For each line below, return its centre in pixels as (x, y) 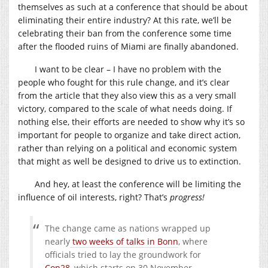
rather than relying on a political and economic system (127, 148)
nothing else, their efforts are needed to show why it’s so (131, 121)
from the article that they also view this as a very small (127, 95)
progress (186, 197)
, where (193, 241)
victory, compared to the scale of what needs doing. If (125, 108)
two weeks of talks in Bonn (124, 241)
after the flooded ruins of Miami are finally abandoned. (128, 46)
